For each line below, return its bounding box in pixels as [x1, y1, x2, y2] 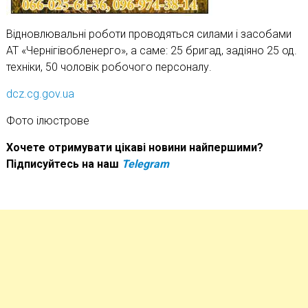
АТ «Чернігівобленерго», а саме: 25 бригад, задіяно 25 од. [5, 43, 297, 57]
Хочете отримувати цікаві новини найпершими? [5, 140, 263, 154]
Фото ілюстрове [5, 113, 89, 127]
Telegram [121, 157, 169, 170]
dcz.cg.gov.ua [5, 87, 74, 100]
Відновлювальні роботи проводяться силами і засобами [5, 27, 291, 41]
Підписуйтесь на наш [5, 157, 122, 170]
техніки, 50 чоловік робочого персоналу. [5, 60, 212, 74]
